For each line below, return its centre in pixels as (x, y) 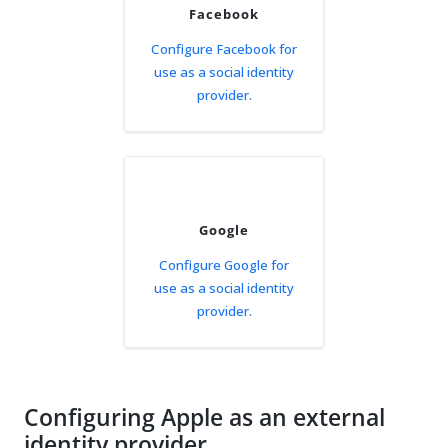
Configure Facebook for (224, 48)
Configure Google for (224, 264)
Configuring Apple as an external (204, 417)
